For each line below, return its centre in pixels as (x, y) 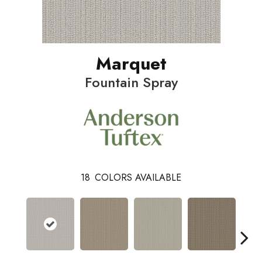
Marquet (131, 64)
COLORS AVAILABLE (138, 178)
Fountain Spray (131, 82)
